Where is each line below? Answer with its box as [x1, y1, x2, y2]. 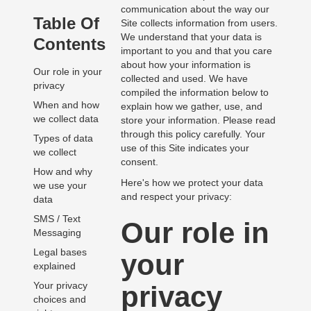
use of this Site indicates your [120, 142, 249, 154]
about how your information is [120, 59, 251, 71]
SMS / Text [33, 213, 81, 225]
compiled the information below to [120, 87, 269, 99]
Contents [33, 35, 106, 54]
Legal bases [33, 246, 87, 258]
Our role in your [33, 66, 102, 78]
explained [33, 260, 76, 272]
